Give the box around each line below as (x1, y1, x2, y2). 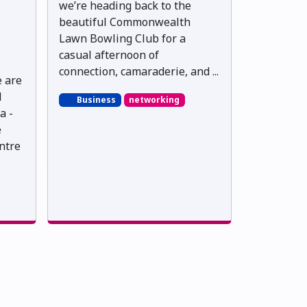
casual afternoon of (59, 47, 159, 63)
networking (129, 94, 180, 106)
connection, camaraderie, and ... (59, 64, 219, 79)
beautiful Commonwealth (59, 14, 191, 30)
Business (74, 94, 116, 106)
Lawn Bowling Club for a (59, 31, 186, 47)
